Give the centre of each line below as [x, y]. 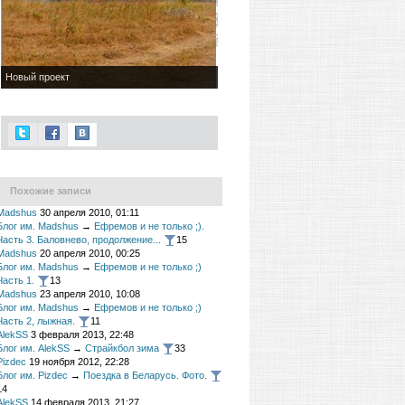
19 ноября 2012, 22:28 [79, 362]
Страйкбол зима [122, 348]
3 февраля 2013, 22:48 [82, 334]
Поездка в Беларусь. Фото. [145, 375]
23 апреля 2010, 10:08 [90, 294]
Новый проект [38, 77]
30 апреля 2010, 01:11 [89, 212]
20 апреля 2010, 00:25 [90, 253]
